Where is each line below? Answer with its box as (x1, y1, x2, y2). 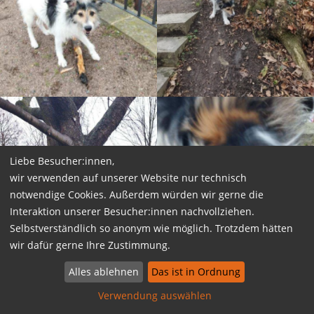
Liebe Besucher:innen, (10, 153, 114, 168)
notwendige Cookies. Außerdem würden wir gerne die (10, 187, 264, 201)
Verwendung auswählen (97, 289, 212, 302)
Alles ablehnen (68, 265, 139, 279)
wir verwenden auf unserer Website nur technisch (10, 170, 247, 184)
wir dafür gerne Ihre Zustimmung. (10, 238, 170, 252)
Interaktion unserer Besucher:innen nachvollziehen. (10, 204, 254, 218)
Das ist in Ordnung (151, 265, 241, 279)
